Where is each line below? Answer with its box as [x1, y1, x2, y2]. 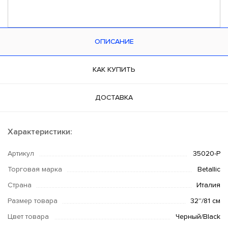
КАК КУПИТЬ [93, 66, 135, 73]
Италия [196, 182, 220, 189]
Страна [8, 182, 32, 189]
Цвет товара [8, 213, 49, 220]
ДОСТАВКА [95, 94, 133, 101]
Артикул [8, 150, 34, 157]
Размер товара [8, 197, 58, 205]
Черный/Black [176, 213, 220, 220]
